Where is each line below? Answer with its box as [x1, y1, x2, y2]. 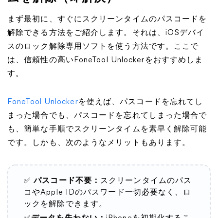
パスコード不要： [31, 177, 101, 185]
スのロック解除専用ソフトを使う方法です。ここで [7, 43, 199, 51]
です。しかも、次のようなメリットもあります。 [7, 139, 191, 147]
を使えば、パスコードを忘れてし [78, 98, 203, 106]
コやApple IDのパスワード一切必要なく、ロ [24, 189, 192, 197]
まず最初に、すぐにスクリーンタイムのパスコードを [7, 16, 207, 23]
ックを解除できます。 [24, 200, 107, 208]
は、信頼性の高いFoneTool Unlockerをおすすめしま [7, 56, 203, 64]
